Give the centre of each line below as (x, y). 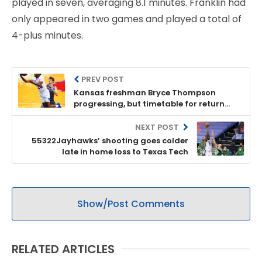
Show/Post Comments (131, 204)
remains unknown (110, 115)
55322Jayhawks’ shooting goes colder (110, 140)
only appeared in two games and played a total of (127, 19)
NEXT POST (158, 127)
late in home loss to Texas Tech (125, 151)
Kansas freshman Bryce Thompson (145, 92)
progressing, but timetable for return (149, 104)
